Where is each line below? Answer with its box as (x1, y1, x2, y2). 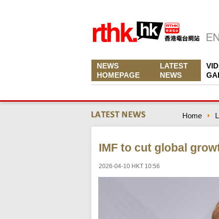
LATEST (160, 62, 188, 70)
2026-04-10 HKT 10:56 (99, 163, 160, 170)
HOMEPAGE (96, 71, 140, 79)
